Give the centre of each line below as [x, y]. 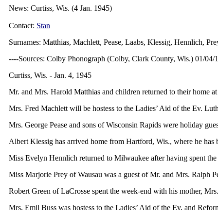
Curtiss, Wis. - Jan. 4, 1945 [50, 75]
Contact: [23, 26]
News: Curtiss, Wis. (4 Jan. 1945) [60, 8]
